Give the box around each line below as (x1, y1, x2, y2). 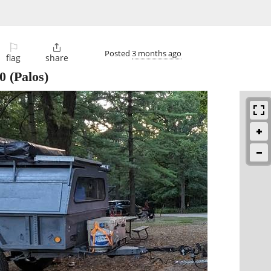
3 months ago (132, 47, 181, 59)
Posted (105, 47, 132, 59)
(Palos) (6, 69, 48, 85)
